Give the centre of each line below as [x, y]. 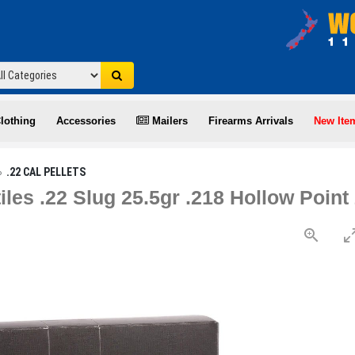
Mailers [168, 121]
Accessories [86, 121]
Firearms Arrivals [251, 121]
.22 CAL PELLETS [46, 172]
